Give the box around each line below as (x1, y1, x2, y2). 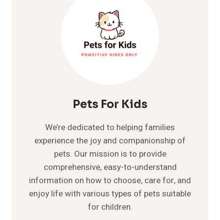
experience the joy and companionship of (34, 134, 186, 147)
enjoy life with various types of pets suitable (29, 187, 191, 200)
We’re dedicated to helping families (45, 121, 175, 134)
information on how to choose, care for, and (29, 174, 191, 187)
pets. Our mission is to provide (54, 147, 166, 160)
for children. (87, 200, 133, 213)
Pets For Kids (73, 97, 147, 111)
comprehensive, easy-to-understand (43, 161, 177, 173)
